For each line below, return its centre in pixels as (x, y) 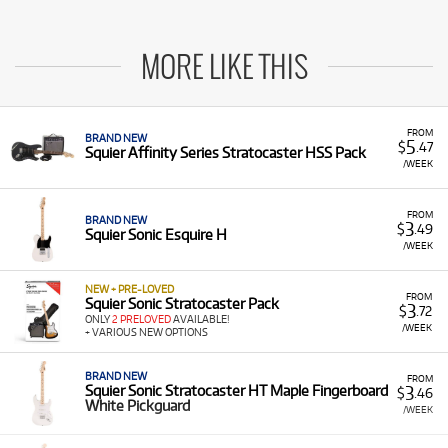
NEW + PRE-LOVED (129, 289)
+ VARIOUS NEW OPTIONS (146, 332)
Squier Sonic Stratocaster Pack (182, 303)
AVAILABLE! (200, 319)
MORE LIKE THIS (224, 69)
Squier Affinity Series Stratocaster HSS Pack (225, 152)
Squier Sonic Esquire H (156, 234)
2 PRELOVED (141, 319)
